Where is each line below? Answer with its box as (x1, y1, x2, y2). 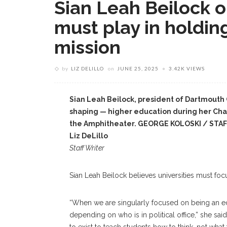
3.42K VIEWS (169, 65, 205, 71)
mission (54, 36, 121, 58)
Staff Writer (69, 144, 104, 152)
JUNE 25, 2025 (117, 65, 159, 71)
